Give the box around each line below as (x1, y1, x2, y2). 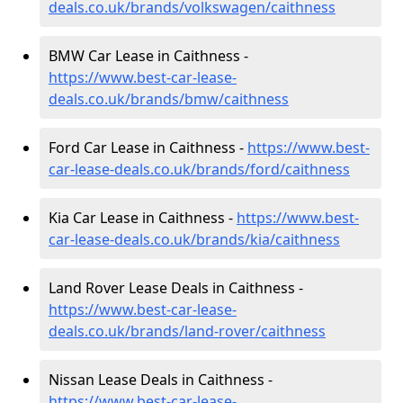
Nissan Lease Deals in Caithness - (49, 370, 273, 390)
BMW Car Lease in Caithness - (49, 46, 248, 66)
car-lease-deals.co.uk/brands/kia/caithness (49, 229, 340, 249)
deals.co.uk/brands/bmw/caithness (49, 89, 289, 109)
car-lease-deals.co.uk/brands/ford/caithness (49, 159, 350, 179)
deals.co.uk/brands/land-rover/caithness (49, 321, 326, 341)
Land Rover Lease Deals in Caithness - (49, 278, 303, 298)
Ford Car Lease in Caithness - (49, 138, 247, 157)
